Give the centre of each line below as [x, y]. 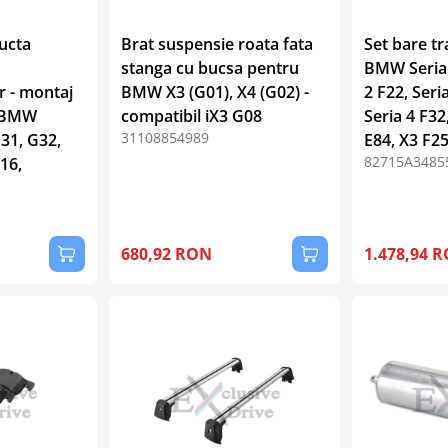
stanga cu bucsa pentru [210, 67]
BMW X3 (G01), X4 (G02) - [215, 91]
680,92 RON [167, 253]
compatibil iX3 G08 [192, 115]
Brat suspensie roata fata [217, 43]
